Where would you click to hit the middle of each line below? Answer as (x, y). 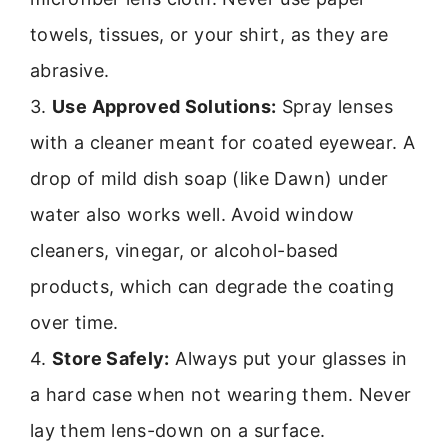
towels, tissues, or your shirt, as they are (209, 35)
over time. (74, 323)
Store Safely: (111, 359)
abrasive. (70, 71)
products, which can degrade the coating (212, 287)
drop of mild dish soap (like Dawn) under (209, 179)
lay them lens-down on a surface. (178, 431)
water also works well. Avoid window (192, 215)
